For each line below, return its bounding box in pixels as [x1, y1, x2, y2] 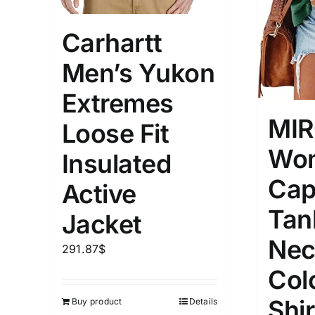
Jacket [62, 208, 142, 240]
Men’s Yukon [62, 57, 215, 89]
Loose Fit [62, 117, 169, 149]
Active [62, 178, 136, 210]
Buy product [72, 295, 122, 307]
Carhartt [62, 27, 162, 58]
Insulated [62, 148, 172, 179]
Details [188, 295, 218, 307]
